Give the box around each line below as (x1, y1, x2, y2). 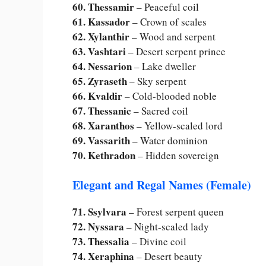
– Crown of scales (130, 15, 207, 29)
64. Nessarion (72, 59, 132, 74)
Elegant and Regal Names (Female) (72, 176, 251, 194)
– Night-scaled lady (124, 219, 209, 233)
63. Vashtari (72, 44, 126, 59)
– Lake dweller (132, 59, 196, 74)
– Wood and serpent (129, 30, 216, 44)
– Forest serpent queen (126, 204, 224, 218)
